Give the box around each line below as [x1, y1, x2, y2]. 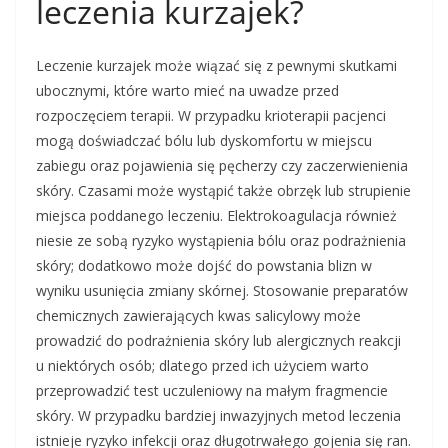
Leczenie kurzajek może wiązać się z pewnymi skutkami [36, 56, 397, 76]
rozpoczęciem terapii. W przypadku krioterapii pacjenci [36, 106, 386, 126]
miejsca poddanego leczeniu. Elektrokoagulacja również [36, 206, 397, 226]
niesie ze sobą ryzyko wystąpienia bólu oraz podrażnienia [36, 231, 406, 251]
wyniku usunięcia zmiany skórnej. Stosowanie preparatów [36, 281, 408, 301]
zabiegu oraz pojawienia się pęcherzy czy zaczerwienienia [36, 156, 408, 176]
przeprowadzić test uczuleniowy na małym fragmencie [36, 381, 388, 401]
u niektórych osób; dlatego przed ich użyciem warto [36, 356, 369, 376]
